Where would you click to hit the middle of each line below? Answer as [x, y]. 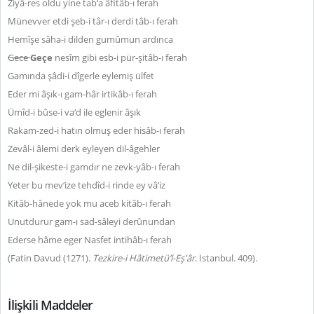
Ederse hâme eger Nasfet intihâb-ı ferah [90, 240]
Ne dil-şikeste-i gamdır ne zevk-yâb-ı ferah [94, 167]
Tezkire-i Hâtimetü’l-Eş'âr [144, 258]
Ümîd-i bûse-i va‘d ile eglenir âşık [74, 112]
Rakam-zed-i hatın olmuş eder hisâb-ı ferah [96, 130]
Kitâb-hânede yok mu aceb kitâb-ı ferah [89, 203]
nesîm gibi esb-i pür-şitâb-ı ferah [121, 57]
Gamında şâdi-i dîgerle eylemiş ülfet [81, 76]
